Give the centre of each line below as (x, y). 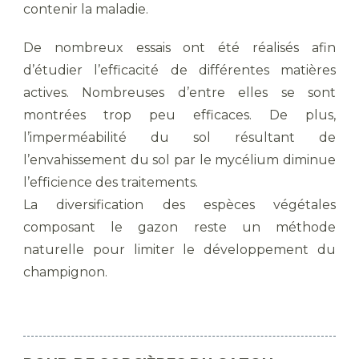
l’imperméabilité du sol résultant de (179, 137)
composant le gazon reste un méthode (179, 227)
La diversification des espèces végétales (179, 205)
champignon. (65, 272)
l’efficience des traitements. (112, 182)
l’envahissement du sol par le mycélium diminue (179, 160)
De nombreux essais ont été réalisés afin (179, 48)
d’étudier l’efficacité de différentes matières (179, 70)
